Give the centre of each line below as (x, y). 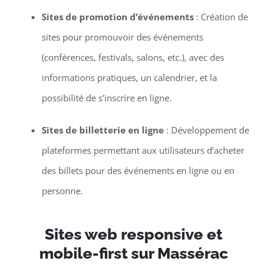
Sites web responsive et (133, 235)
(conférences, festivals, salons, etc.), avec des (133, 58)
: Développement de (206, 130)
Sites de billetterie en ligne (103, 130)
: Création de (221, 17)
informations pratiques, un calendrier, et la (129, 78)
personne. (62, 191)
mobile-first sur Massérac (133, 254)
